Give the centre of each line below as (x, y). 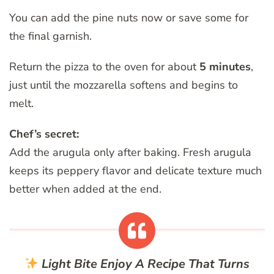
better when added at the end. (85, 189)
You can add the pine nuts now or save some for (129, 18)
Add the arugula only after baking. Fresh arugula (130, 153)
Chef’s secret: (44, 134)
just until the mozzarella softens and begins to (124, 85)
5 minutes (225, 67)
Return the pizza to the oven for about (104, 67)
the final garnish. (50, 36)
